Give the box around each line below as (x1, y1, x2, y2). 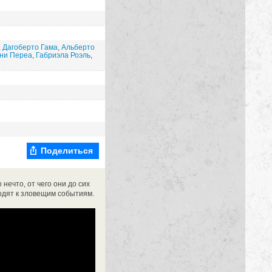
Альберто (61, 43, 95, 52)
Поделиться (41, 143, 93, 156)
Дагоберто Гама (2, 43, 58, 52)
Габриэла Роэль (36, 51, 90, 59)
